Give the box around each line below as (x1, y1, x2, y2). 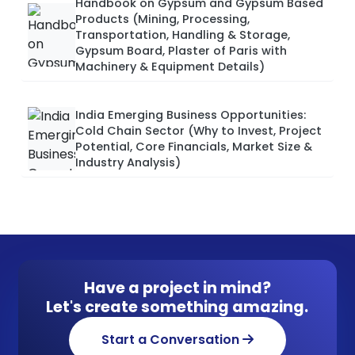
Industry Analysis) (75, 155, 181, 171)
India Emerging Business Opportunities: (75, 107, 306, 124)
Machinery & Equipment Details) (75, 59, 265, 75)
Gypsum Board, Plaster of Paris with (75, 43, 287, 59)
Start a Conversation (101, 330, 242, 349)
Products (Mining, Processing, (75, 11, 250, 28)
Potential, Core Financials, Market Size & (75, 139, 312, 155)
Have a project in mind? (83, 277, 271, 300)
